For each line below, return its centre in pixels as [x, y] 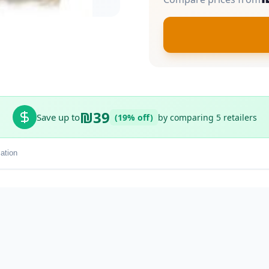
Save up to [58, 117]
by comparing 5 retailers [207, 117]
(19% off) [134, 117]
